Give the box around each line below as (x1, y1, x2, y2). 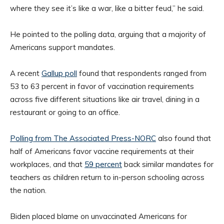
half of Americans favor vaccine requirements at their (10, 146, 194, 156)
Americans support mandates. (10, 42, 117, 52)
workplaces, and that (10, 159, 84, 169)
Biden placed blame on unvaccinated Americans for (10, 211, 187, 221)
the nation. (10, 185, 48, 195)
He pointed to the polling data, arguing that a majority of (10, 29, 206, 39)
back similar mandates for (122, 159, 213, 169)
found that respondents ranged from (77, 68, 206, 78)
